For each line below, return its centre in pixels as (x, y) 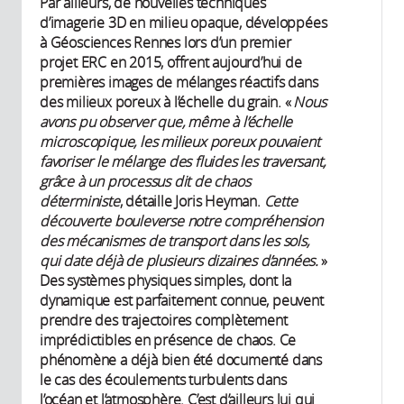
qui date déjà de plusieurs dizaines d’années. (179, 261)
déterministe (80, 202)
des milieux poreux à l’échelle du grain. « (167, 102)
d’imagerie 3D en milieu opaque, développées (184, 23)
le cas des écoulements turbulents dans (163, 380)
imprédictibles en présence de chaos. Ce (168, 340)
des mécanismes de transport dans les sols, (174, 241)
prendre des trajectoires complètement (164, 321)
